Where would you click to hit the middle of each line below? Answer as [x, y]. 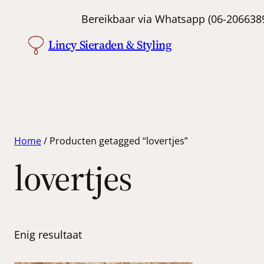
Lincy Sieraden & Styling [110, 45]
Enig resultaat [48, 234]
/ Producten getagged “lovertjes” [115, 141]
